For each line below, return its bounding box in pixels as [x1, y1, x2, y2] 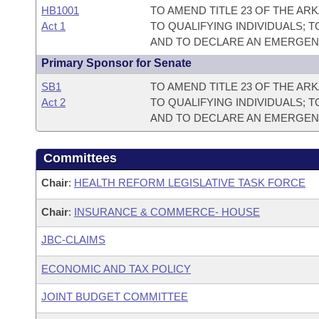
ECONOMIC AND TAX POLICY [41, 263, 191, 275]
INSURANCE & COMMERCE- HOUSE [74, 206, 260, 218]
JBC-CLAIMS [41, 234, 105, 246]
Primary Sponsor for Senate [41, 57, 192, 69]
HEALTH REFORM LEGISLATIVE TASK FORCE [74, 177, 305, 189]
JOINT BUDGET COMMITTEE [41, 291, 188, 303]
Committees [43, 151, 117, 165]
